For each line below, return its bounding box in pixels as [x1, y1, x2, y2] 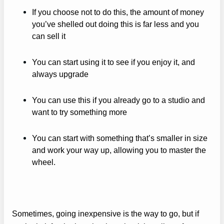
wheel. [32, 157, 55, 167]
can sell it [32, 31, 65, 40]
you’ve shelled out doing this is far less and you [32, 19, 199, 28]
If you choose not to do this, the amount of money [32, 7, 204, 16]
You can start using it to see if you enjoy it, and [32, 57, 195, 66]
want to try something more [32, 107, 127, 116]
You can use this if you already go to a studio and [32, 95, 205, 104]
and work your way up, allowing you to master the [32, 145, 206, 155]
